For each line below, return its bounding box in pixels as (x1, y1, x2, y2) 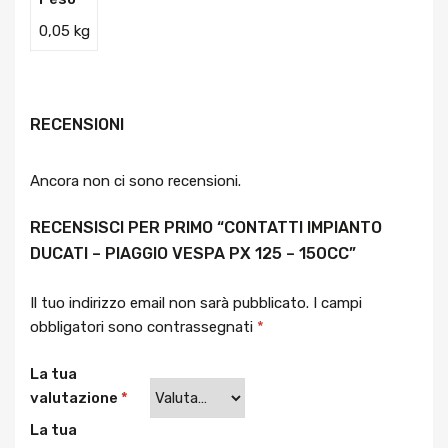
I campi (313, 294, 362, 313)
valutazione (30, 388, 121, 407)
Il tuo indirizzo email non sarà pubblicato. (30, 294, 309, 313)
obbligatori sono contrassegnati (30, 318, 257, 337)
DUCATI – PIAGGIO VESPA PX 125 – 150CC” (30, 244, 356, 264)
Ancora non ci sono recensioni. (30, 171, 241, 190)
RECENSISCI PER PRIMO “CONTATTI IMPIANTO (30, 218, 382, 238)
